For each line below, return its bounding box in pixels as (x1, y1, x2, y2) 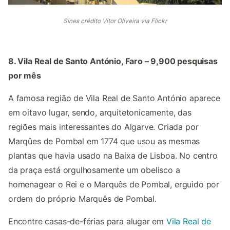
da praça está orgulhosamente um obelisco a (8, 165, 180, 176)
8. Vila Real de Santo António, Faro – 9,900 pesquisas (8, 56, 218, 67)
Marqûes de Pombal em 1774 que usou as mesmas (8, 136, 200, 147)
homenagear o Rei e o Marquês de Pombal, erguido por (8, 179, 220, 190)
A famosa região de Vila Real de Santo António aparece (8, 93, 220, 104)
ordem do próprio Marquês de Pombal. (8, 194, 157, 204)
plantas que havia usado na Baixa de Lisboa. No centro (8, 150, 218, 161)
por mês (8, 70, 41, 81)
